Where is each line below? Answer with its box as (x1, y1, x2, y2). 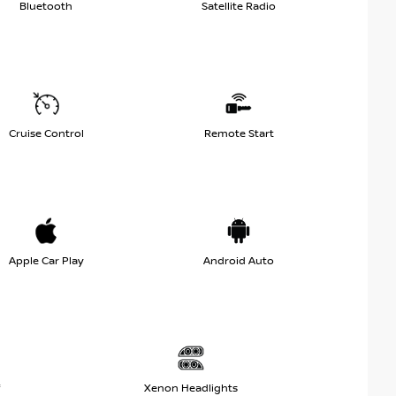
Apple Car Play (9, 255, 83, 269)
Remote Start (203, 127, 274, 141)
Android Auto (203, 255, 274, 269)
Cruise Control (8, 127, 84, 141)
